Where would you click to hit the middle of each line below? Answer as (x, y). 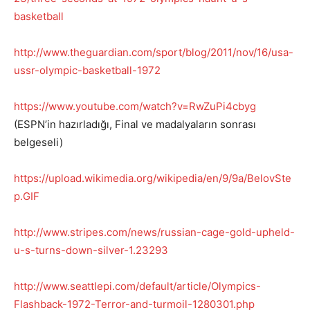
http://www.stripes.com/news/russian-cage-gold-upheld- (154, 232)
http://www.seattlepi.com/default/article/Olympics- (137, 286)
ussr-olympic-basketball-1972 (87, 70)
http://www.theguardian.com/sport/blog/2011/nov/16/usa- (154, 52)
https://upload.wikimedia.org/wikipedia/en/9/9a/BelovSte (153, 178)
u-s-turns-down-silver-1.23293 (91, 250)
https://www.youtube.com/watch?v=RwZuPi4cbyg (135, 106)
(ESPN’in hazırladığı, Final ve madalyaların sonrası (135, 124)
